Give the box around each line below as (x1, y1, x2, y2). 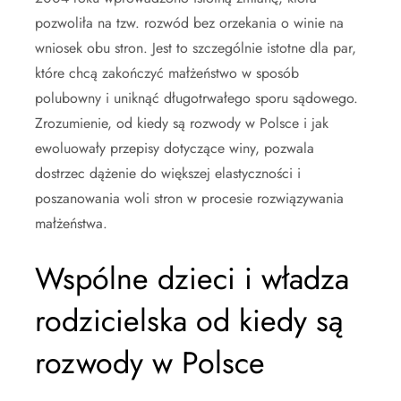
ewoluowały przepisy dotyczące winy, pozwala (35, 138, 314, 159)
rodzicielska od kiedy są (35, 299, 343, 344)
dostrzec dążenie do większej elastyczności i (35, 163, 301, 184)
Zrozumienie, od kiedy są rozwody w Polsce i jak (35, 113, 328, 134)
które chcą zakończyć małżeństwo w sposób (35, 63, 299, 84)
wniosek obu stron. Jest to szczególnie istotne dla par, (35, 38, 356, 59)
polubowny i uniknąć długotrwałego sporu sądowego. (35, 88, 358, 109)
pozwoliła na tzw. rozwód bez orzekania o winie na (35, 13, 344, 34)
